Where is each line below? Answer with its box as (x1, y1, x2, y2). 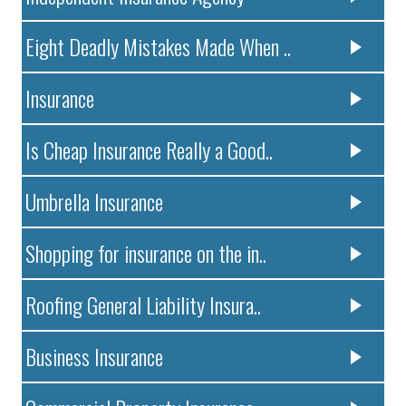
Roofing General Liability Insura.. (25, 288, 262, 322)
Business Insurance (25, 340, 164, 373)
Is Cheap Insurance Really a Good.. (25, 133, 274, 167)
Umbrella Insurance (25, 185, 164, 218)
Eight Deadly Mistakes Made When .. (25, 30, 292, 63)
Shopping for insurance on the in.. (25, 237, 267, 270)
